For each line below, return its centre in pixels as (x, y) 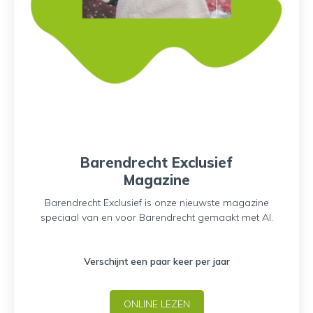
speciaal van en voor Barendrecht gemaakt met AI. (156, 217)
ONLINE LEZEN (156, 304)
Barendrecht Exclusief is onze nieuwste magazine (156, 203)
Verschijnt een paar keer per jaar (156, 261)
